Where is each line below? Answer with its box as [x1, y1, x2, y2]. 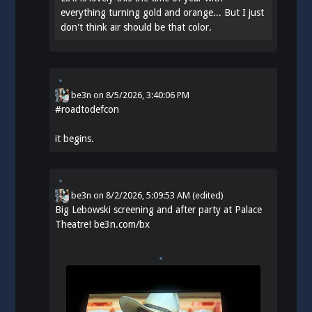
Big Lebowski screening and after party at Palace [55, 203, 263, 215]
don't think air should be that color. [61, 21, 212, 33]
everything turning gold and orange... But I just [61, 6, 265, 18]
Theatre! [55, 218, 95, 230]
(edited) [192, 189, 224, 201]
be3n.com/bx [94, 218, 150, 230]
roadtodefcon [61, 103, 120, 115]
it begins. [55, 132, 95, 144]
